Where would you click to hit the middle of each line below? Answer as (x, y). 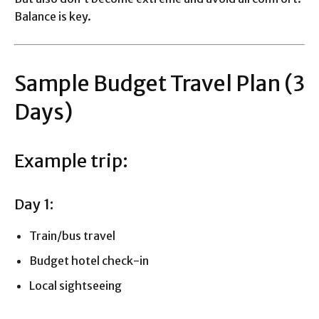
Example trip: (71, 161)
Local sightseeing (75, 286)
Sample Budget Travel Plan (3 (159, 84)
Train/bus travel (72, 236)
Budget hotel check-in (89, 261)
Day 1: (34, 204)
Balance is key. (53, 17)
